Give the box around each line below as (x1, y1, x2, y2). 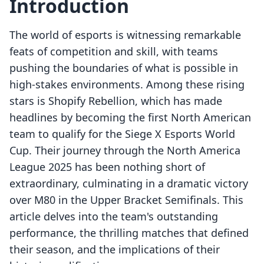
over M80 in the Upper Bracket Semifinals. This (9, 193, 243, 207)
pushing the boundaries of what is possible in (9, 61, 238, 75)
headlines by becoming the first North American (9, 110, 251, 125)
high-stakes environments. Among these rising (9, 77, 245, 92)
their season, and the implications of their (9, 242, 220, 257)
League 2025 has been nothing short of (9, 160, 205, 174)
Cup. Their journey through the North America (9, 143, 240, 158)
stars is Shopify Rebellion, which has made (9, 94, 222, 108)
